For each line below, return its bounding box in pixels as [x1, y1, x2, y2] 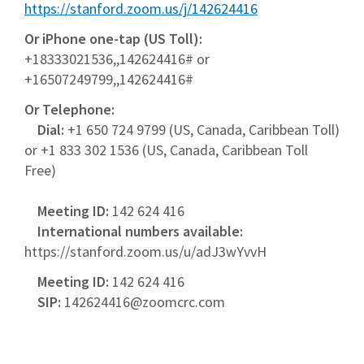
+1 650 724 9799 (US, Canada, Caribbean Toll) [64, 119, 340, 139]
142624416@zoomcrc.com [64, 292, 225, 311]
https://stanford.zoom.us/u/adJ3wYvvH [24, 241, 266, 261]
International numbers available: [24, 221, 243, 240]
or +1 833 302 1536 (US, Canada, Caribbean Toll [24, 140, 308, 159]
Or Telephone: [24, 99, 115, 119]
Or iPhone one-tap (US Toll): [24, 28, 202, 48]
